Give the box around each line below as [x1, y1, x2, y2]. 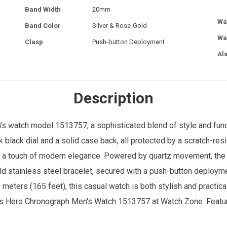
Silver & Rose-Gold [92, 21, 147, 29]
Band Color [25, 21, 61, 29]
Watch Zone [161, 196, 203, 206]
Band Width [25, 5, 61, 13]
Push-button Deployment [92, 37, 165, 46]
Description [73, 89, 154, 107]
